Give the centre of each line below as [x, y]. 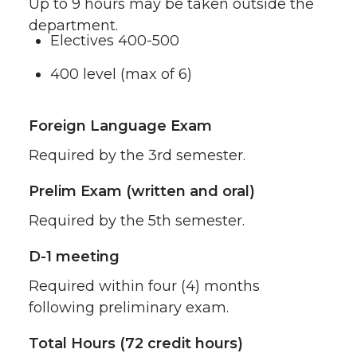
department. [73, 25]
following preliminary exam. [129, 308]
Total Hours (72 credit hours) [136, 344]
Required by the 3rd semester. [137, 156]
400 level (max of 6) [121, 75]
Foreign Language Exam [120, 126]
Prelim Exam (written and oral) [142, 192]
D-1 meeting [74, 257]
